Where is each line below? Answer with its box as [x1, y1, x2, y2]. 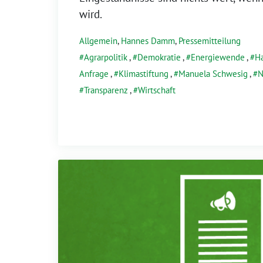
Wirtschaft [138, 84, 176, 96]
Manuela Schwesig [178, 68, 248, 79]
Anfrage [79, 68, 109, 79]
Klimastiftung [119, 68, 168, 79]
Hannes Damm [121, 35, 175, 46]
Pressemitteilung [178, 35, 241, 46]
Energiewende [191, 51, 245, 63]
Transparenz [84, 84, 128, 96]
